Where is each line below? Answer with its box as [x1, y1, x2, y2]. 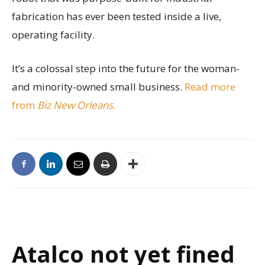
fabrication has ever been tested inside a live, [12, 9, 221, 24]
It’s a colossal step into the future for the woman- [12, 62, 240, 76]
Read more [185, 80, 235, 94]
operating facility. [12, 28, 95, 42]
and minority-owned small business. [12, 80, 185, 94]
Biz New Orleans [37, 98, 113, 112]
